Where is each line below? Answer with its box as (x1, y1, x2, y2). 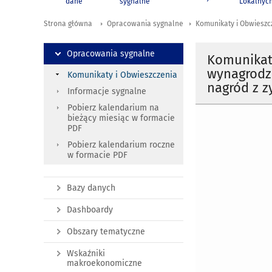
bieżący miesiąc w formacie (67, 113, 175, 124)
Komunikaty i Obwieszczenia (67, 70, 177, 81)
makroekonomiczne (67, 258, 142, 269)
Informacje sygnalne (67, 86, 146, 97)
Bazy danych (67, 183, 115, 194)
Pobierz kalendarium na (67, 103, 159, 114)
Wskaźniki (67, 248, 105, 259)
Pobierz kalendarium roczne (67, 140, 175, 151)
